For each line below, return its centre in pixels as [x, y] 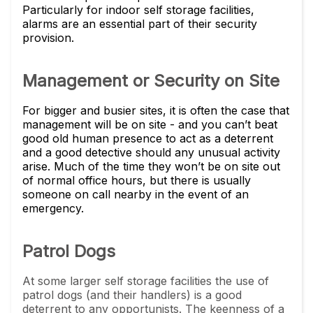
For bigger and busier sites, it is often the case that [156, 110]
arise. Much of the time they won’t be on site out [151, 166]
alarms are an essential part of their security [140, 24]
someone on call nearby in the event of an [136, 194]
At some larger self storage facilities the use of [146, 281]
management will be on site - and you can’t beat [150, 124]
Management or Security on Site [151, 81]
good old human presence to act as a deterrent [148, 138]
